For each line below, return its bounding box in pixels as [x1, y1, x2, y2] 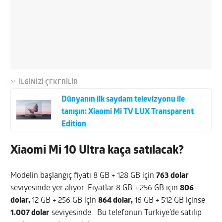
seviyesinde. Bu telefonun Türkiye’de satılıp [50, 209, 202, 217]
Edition [61, 120, 86, 128]
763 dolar [156, 171, 189, 180]
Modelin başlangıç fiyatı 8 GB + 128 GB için [10, 171, 157, 180]
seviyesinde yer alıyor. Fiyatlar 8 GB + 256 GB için [10, 184, 180, 192]
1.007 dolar [10, 209, 50, 217]
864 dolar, [98, 196, 135, 205]
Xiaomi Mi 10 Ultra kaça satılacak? [10, 144, 184, 157]
